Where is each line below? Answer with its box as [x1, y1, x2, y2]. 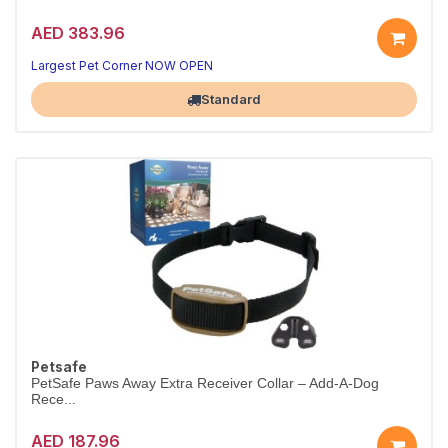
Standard [201, 91, 261, 107]
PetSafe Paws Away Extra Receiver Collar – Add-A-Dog [31, 376, 379, 391]
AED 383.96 [31, 22, 125, 43]
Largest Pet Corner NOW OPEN [31, 58, 213, 73]
